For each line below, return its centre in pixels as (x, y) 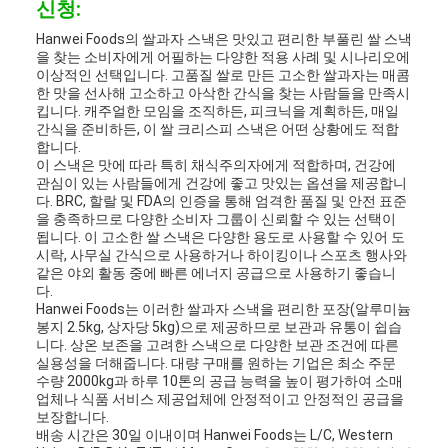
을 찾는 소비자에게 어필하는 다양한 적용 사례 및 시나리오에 (223, 57)
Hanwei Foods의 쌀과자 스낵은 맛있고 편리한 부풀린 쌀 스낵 (224, 39)
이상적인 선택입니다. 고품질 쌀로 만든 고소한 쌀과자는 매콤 (223, 75)
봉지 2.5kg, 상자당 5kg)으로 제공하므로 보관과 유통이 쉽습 (219, 327)
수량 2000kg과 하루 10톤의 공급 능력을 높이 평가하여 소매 (219, 381)
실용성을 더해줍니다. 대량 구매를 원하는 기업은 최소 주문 (216, 363)
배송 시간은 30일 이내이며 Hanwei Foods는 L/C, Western (214, 435)
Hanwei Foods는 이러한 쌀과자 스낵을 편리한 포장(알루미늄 (223, 309)
